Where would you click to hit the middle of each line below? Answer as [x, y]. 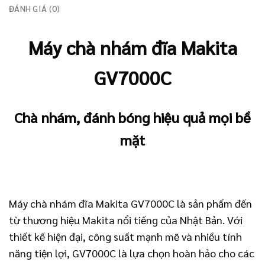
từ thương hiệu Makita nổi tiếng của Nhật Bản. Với [126, 220]
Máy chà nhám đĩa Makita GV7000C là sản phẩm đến [130, 203]
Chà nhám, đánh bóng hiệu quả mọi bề [132, 117]
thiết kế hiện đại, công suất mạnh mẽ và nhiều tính [125, 237]
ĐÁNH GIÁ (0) [35, 8]
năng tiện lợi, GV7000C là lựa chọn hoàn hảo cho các [132, 253]
